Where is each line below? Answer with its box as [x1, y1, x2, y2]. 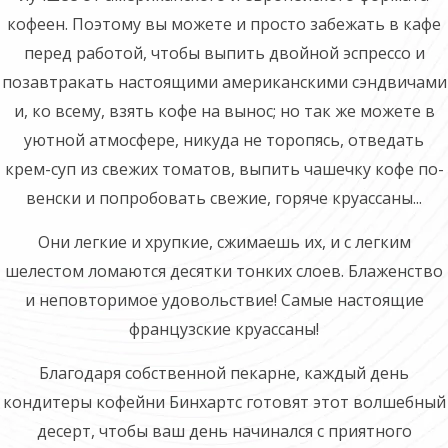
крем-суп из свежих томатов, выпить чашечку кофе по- [4, 158, 444, 180]
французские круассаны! [129, 318, 319, 340]
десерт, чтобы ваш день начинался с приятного [36, 420, 412, 442]
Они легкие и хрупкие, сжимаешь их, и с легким [37, 231, 411, 253]
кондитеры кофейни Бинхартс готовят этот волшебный [2, 391, 446, 413]
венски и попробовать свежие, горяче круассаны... [26, 187, 422, 209]
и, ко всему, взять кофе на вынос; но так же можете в [13, 100, 435, 122]
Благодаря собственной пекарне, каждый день [39, 362, 409, 384]
